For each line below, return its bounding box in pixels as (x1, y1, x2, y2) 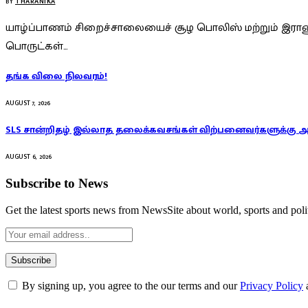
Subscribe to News (5, 175, 108, 190)
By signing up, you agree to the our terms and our (19, 279, 240, 291)
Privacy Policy (240, 279, 303, 291)
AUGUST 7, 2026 (5, 97, 50, 109)
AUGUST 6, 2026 (5, 151, 52, 163)
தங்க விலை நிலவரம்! (5, 68, 108, 85)
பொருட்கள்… (5, 36, 68, 56)
